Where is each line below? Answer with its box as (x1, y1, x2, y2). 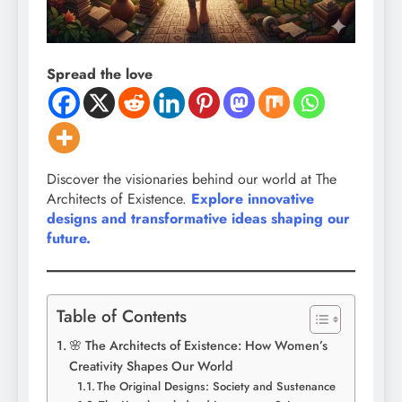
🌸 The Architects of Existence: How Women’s (68, 336, 328, 355)
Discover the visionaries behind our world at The (47, 169, 336, 190)
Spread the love (47, 64, 153, 85)
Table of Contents (57, 303, 187, 329)
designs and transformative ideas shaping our (47, 208, 350, 230)
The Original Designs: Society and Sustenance (97, 378, 336, 396)
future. (47, 228, 91, 249)
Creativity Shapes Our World (68, 357, 233, 376)
